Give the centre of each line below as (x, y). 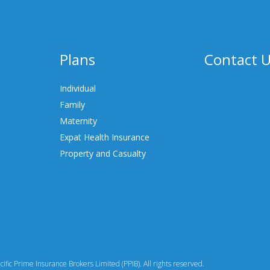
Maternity (78, 121)
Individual (77, 89)
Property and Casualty (102, 154)
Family (72, 105)
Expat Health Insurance (104, 137)
